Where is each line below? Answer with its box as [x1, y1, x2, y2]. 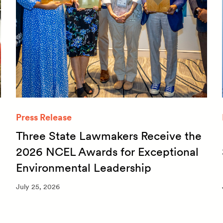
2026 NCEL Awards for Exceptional [16, 144, 199, 159]
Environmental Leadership [16, 160, 151, 175]
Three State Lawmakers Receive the [16, 128, 202, 143]
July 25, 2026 [16, 183, 60, 191]
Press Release [16, 111, 72, 122]
